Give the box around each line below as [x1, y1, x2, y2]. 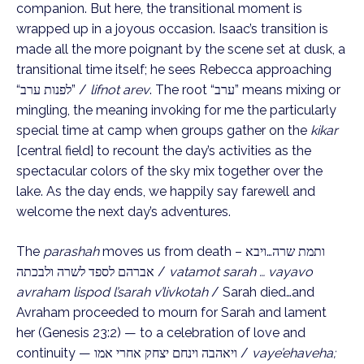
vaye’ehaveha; [252, 345, 336, 362]
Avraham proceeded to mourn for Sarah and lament [16, 305, 327, 321]
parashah [43, 244, 102, 260]
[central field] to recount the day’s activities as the [16, 143, 311, 159]
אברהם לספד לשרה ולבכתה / [154, 264, 169, 280]
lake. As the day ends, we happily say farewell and [16, 184, 315, 200]
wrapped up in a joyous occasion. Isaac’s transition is [16, 21, 328, 37]
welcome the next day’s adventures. [16, 204, 231, 220]
